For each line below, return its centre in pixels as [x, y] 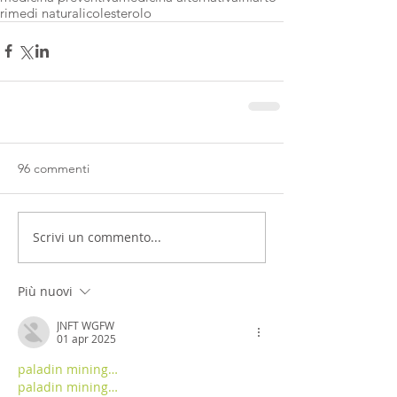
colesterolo [119, 12]
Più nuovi [45, 291]
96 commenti [54, 168]
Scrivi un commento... [97, 237]
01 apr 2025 [86, 338]
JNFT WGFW [86, 325]
